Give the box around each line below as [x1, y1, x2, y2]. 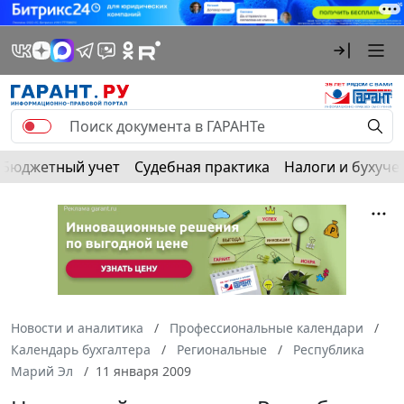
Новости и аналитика [11, 318, 143, 336]
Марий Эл [11, 362, 73, 380]
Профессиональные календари [170, 318, 363, 336]
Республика [293, 340, 364, 358]
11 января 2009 [96, 362, 191, 380]
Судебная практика [134, 156, 270, 177]
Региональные [177, 340, 267, 358]
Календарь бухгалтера [11, 340, 151, 358]
